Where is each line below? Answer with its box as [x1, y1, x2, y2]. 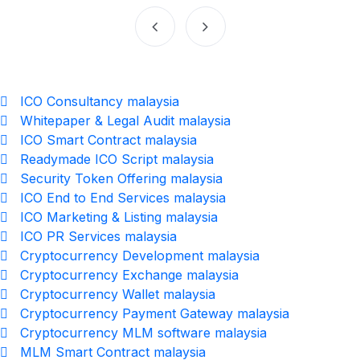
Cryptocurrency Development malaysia [20, 247, 260, 264]
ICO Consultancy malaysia [20, 93, 179, 110]
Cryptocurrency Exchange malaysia [20, 267, 239, 284]
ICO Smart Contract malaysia [20, 132, 197, 149]
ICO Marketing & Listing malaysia [20, 209, 218, 226]
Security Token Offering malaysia [20, 170, 223, 187]
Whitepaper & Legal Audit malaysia [20, 112, 231, 129]
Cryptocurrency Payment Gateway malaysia [20, 305, 289, 322]
